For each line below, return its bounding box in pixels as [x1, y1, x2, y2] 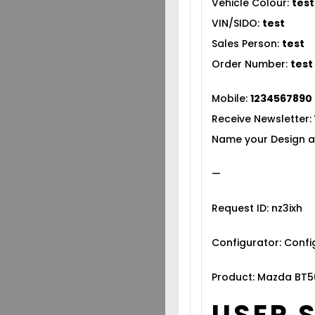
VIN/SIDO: [212, 16, 263, 30]
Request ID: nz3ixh [212, 201, 303, 215]
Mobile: [212, 91, 251, 105]
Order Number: [212, 57, 291, 71]
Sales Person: [212, 37, 283, 51]
